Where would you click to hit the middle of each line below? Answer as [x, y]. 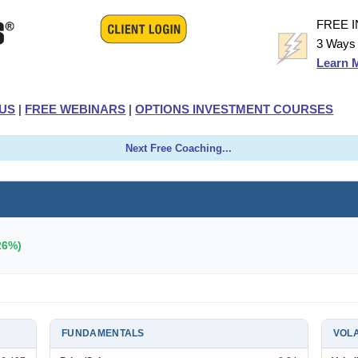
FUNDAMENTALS [103, 333]
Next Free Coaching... [179, 148]
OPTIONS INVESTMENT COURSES [235, 109]
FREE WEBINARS [76, 109]
